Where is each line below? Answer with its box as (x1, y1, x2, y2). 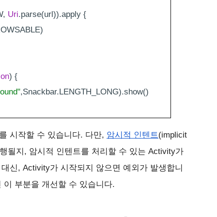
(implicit (158, 130, 187, 139)
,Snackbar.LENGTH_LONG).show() (20, 87, 149, 96)
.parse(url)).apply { (18, 9, 86, 19)
